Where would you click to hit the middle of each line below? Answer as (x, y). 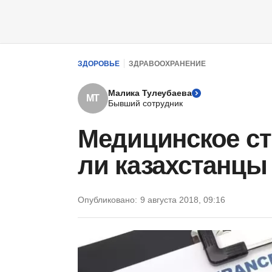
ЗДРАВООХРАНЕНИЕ (167, 63)
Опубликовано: (107, 200)
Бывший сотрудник (145, 103)
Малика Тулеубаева (150, 93)
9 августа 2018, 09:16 (183, 200)
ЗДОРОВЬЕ (99, 63)
